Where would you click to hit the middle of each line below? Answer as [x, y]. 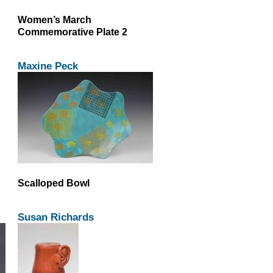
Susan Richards [55, 217]
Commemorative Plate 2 [72, 31]
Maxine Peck [48, 66]
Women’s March [54, 19]
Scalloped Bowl [53, 183]
